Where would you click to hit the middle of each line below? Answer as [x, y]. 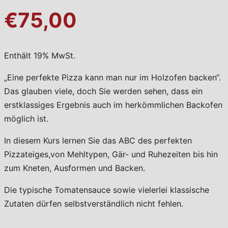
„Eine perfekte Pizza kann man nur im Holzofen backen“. [112, 77]
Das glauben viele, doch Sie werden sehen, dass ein [103, 91]
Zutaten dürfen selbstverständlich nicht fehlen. [94, 203]
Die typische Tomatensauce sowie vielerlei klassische [107, 190]
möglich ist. [26, 118]
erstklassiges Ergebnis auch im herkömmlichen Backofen [113, 105]
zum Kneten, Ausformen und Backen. [75, 168]
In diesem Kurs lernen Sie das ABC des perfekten [98, 140]
